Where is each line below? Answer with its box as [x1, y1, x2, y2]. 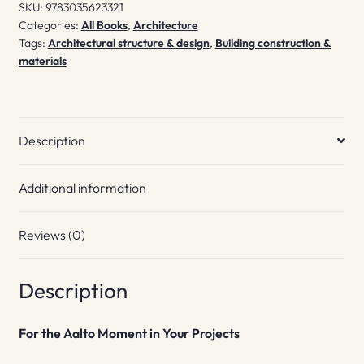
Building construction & [214, 36, 331, 51]
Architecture [132, 18, 198, 33]
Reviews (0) [18, 226, 85, 243]
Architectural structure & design [47, 36, 210, 51]
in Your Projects [149, 325, 240, 342]
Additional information [18, 179, 146, 196]
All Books [80, 18, 128, 33]
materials [18, 54, 67, 69]
